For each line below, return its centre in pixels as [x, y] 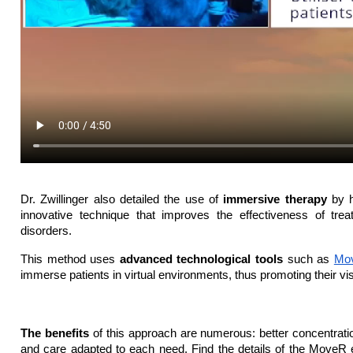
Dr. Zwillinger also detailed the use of [122, 199]
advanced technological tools [201, 259]
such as [308, 259]
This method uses [70, 259]
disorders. [46, 230]
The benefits [57, 333]
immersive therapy [275, 199]
